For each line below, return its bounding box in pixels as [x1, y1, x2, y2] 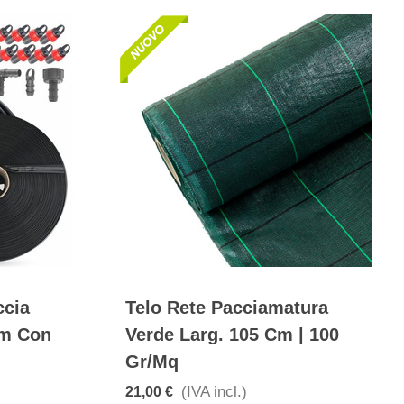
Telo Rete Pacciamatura [125, 298, 328, 318]
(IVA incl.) [181, 383, 247, 401]
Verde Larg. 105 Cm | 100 [125, 325, 339, 345]
